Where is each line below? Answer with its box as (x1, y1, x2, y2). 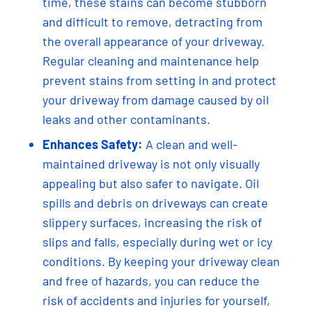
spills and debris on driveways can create (42, 194, 268, 210)
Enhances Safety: (42, 136, 143, 152)
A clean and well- (142, 136, 237, 152)
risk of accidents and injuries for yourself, (42, 292, 270, 308)
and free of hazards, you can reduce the (42, 272, 260, 288)
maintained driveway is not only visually (42, 155, 260, 171)
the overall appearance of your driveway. (42, 33, 265, 49)
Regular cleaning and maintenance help (42, 52, 259, 68)
